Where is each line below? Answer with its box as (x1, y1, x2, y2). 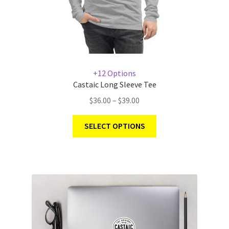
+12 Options (93, 67, 136, 78)
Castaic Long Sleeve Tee (73, 79, 156, 89)
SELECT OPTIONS (84, 121, 145, 131)
